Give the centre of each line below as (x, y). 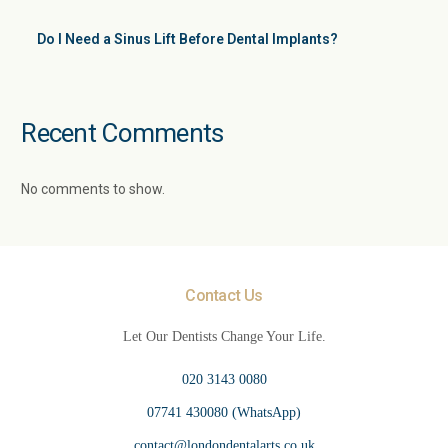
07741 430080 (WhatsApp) (224, 413)
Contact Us (224, 296)
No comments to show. (93, 189)
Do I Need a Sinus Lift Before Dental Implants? (188, 39)
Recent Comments (122, 133)
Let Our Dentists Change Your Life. (224, 337)
